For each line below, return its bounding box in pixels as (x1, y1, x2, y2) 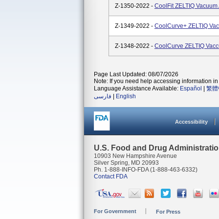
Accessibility (175, 119, 208, 125)
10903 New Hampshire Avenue (94, 153, 177, 159)
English (116, 93, 136, 100)
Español (180, 85, 202, 92)
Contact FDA (94, 173, 128, 180)
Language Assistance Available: (94, 85, 180, 92)
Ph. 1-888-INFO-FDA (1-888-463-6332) (94, 166, 197, 173)
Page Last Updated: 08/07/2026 (94, 71, 178, 78)
